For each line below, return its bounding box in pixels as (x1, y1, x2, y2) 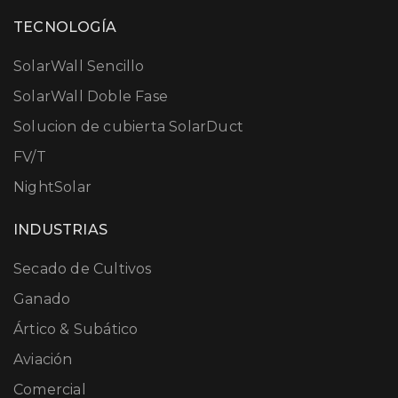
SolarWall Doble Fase (13, 88, 168, 106)
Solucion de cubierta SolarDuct (13, 118, 243, 136)
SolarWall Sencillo (13, 58, 145, 76)
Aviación (13, 351, 73, 369)
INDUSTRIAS (13, 221, 107, 239)
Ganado (13, 291, 71, 308)
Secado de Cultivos (13, 260, 152, 278)
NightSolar (13, 179, 92, 196)
